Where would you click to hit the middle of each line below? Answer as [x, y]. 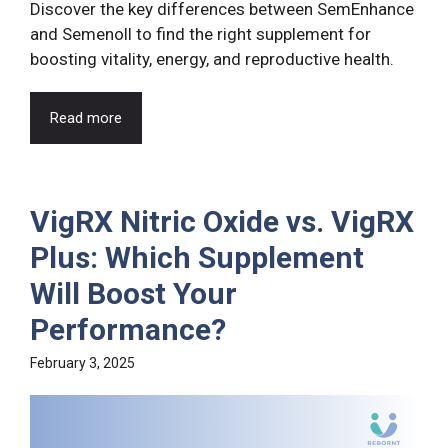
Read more [86, 118]
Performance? [128, 330]
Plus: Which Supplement [197, 258]
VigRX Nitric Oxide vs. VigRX [222, 222]
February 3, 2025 [82, 363]
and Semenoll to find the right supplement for [200, 34]
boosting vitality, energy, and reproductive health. [212, 59]
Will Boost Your [133, 294]
